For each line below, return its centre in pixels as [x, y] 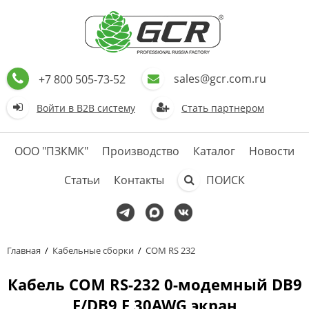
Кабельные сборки [93, 250]
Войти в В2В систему [86, 108]
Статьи [82, 180]
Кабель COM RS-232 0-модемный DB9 [154, 284]
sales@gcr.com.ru [220, 79]
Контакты [139, 180]
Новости [272, 151]
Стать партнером [223, 108]
